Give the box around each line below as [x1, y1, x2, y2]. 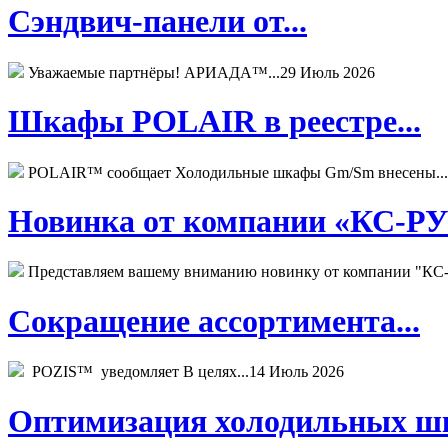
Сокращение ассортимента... [8, 302, 420, 339]
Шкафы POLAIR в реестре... [8, 103, 421, 140]
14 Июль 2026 [249, 363, 344, 381]
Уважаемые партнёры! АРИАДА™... [24, 63, 280, 81]
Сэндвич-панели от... [8, 3, 307, 40]
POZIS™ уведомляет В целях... [24, 363, 249, 381]
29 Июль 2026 [280, 63, 375, 81]
